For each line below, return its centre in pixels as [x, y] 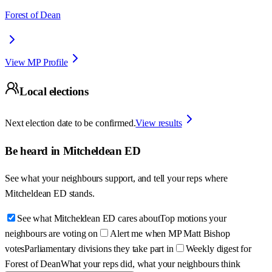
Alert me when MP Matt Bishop [170, 234]
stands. [82, 194]
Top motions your [193, 219]
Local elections [54, 92]
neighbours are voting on [52, 234]
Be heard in [34, 151]
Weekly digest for [218, 249]
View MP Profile [36, 62]
